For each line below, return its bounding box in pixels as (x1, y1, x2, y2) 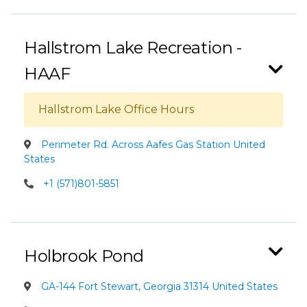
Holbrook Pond (24, 246, 145, 266)
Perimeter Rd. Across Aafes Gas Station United (38, 138, 265, 151)
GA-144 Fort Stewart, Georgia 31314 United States (38, 280, 278, 293)
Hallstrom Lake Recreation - (24, 38, 242, 58)
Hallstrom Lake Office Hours (38, 103, 194, 116)
